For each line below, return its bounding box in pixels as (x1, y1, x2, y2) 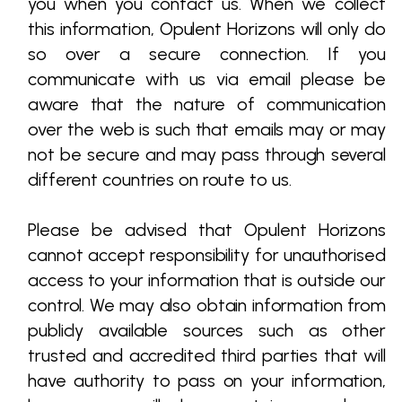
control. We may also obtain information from (28, 294, 386, 316)
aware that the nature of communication (28, 93, 386, 115)
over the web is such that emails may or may (28, 118, 386, 140)
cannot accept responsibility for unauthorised (28, 244, 386, 266)
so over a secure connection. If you (28, 43, 386, 65)
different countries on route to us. (28, 169, 292, 190)
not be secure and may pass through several (28, 144, 386, 165)
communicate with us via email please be (28, 68, 386, 90)
